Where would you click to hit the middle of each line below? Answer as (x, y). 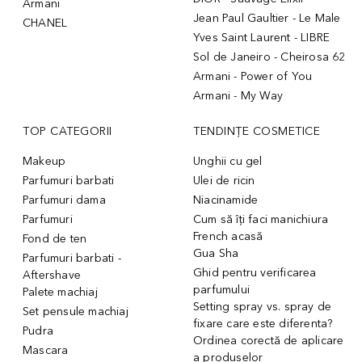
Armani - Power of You (253, 76)
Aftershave (52, 275)
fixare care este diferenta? (263, 323)
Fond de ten (55, 238)
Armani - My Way (238, 95)
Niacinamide (226, 200)
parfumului (221, 289)
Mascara (46, 350)
